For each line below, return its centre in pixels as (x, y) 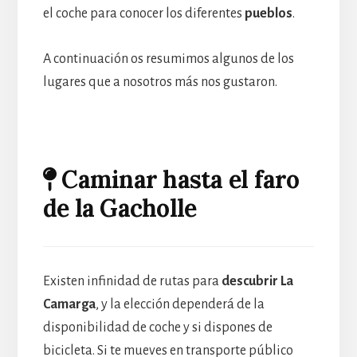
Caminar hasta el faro (180, 179)
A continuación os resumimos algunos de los (168, 59)
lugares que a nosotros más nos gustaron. (160, 82)
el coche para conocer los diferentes (143, 14)
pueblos (268, 14)
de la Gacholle (120, 208)
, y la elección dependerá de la (180, 305)
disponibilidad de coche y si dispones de (157, 328)
